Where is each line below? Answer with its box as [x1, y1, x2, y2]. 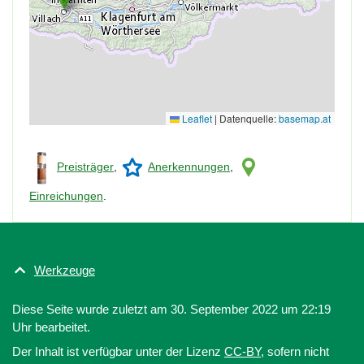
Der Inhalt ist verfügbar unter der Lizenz [12, 344, 224, 358]
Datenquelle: [217, 110, 279, 125]
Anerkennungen [148, 160, 230, 174]
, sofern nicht [261, 344, 329, 358]
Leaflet [180, 110, 212, 125]
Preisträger [57, 160, 114, 174]
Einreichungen [29, 188, 103, 202]
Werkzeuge [33, 262, 95, 277]
